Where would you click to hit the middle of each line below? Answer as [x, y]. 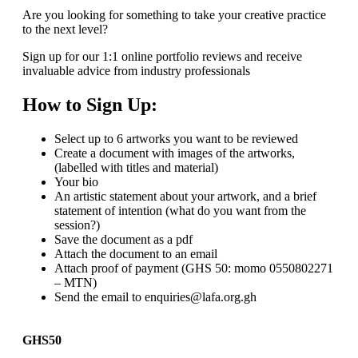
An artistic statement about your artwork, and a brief [185, 196]
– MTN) [76, 282]
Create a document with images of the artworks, [175, 153]
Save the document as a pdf [123, 239]
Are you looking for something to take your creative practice [174, 15]
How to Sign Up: [90, 104]
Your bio [76, 181]
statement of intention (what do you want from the [180, 210]
